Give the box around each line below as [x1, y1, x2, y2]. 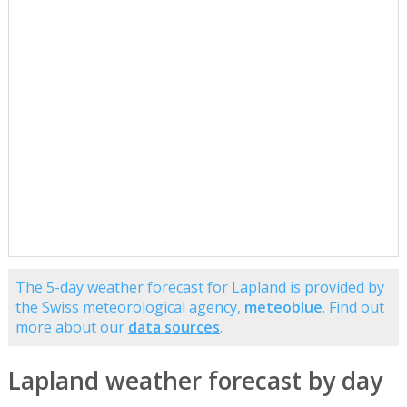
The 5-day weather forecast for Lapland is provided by [15, 277, 384, 298]
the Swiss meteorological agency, [15, 297, 244, 318]
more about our [15, 317, 128, 338]
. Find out [322, 297, 384, 318]
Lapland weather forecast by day [7, 364, 382, 398]
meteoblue [243, 297, 323, 318]
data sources [127, 317, 220, 338]
